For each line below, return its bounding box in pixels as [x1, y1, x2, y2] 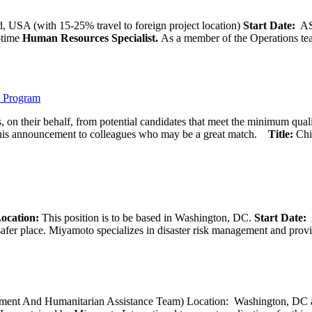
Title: [268, 127, 296, 140]
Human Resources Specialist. [22, 31, 158, 44]
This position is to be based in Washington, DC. [39, 211, 254, 224]
